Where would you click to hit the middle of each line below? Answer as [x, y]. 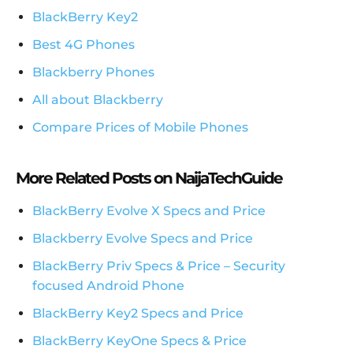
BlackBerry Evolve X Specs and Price [149, 211]
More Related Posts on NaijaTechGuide [149, 178]
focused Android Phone [108, 286]
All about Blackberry [98, 100]
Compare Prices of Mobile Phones [140, 128]
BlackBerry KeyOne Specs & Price [139, 341]
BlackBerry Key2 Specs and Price [138, 314]
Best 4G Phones [84, 45]
